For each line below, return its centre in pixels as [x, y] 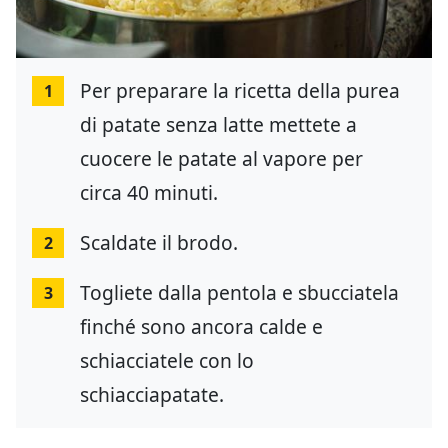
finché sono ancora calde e [201, 327]
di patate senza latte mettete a [218, 125]
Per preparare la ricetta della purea [240, 91]
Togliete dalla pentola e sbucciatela [239, 293]
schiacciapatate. [152, 395]
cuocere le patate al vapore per [221, 159]
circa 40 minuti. [149, 193]
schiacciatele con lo [167, 361]
